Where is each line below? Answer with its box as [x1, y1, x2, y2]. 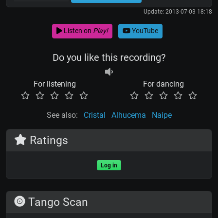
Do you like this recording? [53, 51, 165, 63]
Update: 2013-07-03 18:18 [144, 8, 212, 15]
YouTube [130, 27, 158, 35]
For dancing [143, 79, 184, 89]
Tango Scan [25, 195, 89, 209]
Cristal [83, 110, 106, 120]
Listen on [62, 27, 93, 35]
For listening [33, 79, 76, 89]
